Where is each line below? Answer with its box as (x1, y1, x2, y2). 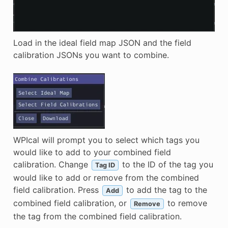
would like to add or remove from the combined (13, 172, 199, 183)
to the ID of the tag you (119, 159, 213, 169)
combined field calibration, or (13, 197, 129, 208)
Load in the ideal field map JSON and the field (13, 37, 191, 48)
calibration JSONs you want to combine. (13, 49, 169, 60)
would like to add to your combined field (13, 147, 171, 157)
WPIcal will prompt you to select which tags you (13, 134, 199, 145)
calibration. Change (13, 159, 91, 169)
